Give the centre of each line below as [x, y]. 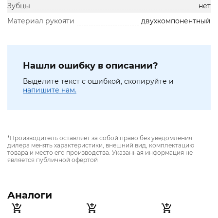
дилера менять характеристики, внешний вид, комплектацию [101, 145]
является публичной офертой [53, 160]
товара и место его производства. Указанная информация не [100, 153]
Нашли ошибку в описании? [91, 66]
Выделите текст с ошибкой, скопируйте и [98, 82]
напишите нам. [50, 90]
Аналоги [30, 195]
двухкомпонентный [176, 21]
